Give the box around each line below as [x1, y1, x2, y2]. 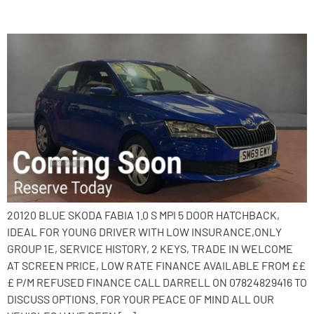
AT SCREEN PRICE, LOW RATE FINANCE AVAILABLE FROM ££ [7, 258, 306, 272]
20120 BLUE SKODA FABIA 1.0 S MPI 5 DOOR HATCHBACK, [7, 207, 280, 221]
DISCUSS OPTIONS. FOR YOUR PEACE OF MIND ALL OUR [7, 292, 274, 306]
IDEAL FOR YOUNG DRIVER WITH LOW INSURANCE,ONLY [7, 224, 282, 238]
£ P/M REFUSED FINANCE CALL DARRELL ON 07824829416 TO [7, 275, 307, 289]
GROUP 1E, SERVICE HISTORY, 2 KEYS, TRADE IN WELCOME [7, 241, 293, 255]
